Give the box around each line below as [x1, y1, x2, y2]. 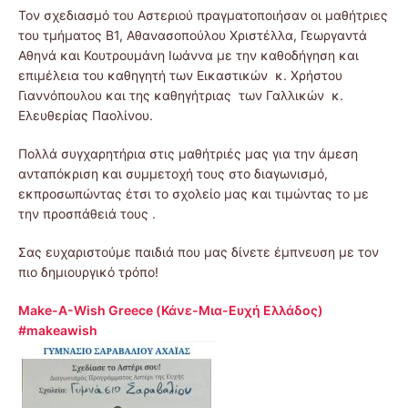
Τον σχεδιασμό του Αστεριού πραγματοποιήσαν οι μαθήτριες [18, 7, 388, 24]
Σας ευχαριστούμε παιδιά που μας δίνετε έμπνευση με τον [18, 244, 379, 260]
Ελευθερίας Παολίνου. [18, 107, 153, 124]
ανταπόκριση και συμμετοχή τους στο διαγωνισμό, [18, 166, 328, 182]
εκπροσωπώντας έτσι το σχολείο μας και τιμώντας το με [18, 186, 369, 202]
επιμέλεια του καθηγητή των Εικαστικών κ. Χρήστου [18, 67, 342, 84]
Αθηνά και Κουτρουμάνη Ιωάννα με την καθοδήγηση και [18, 47, 359, 64]
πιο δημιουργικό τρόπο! [18, 264, 158, 280]
